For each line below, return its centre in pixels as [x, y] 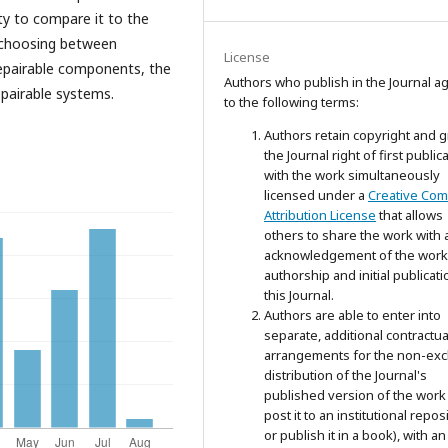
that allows [409, 215]
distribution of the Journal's [345, 375]
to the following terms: [291, 102]
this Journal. [299, 295]
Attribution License [320, 215]
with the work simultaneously [352, 175]
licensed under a [316, 195]
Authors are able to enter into [352, 315]
